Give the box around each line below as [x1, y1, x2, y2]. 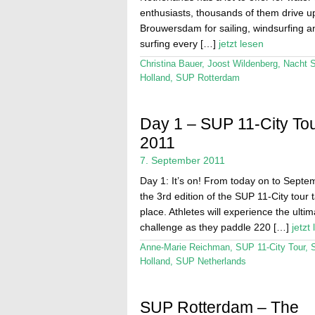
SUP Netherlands [175, 257, 246, 266]
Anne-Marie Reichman [139, 243, 230, 252]
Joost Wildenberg [207, 58, 278, 69]
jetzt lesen [218, 37, 264, 49]
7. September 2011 [139, 154, 225, 166]
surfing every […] [139, 37, 219, 49]
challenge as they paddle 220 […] [139, 221, 292, 233]
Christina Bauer [139, 58, 202, 69]
